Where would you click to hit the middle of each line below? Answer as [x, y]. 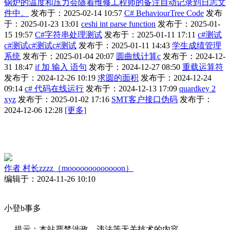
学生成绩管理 [197, 46]
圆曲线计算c [138, 56]
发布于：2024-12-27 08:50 [135, 67]
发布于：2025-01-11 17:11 [150, 35]
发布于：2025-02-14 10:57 [76, 13]
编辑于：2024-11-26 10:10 [50, 179]
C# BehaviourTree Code [164, 13]
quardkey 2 [197, 89]
